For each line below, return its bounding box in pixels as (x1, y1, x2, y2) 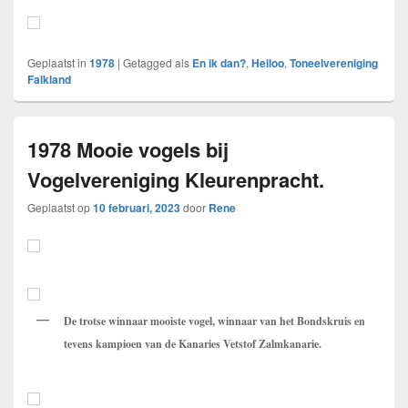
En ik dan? (192, 55, 246, 72)
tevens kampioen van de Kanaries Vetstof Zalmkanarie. (64, 336, 321, 352)
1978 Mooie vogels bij (27, 135, 229, 165)
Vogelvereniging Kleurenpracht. (27, 165, 324, 195)
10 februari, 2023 (93, 199, 180, 217)
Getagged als (123, 55, 189, 71)
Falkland (27, 71, 71, 88)
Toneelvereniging (290, 55, 378, 72)
